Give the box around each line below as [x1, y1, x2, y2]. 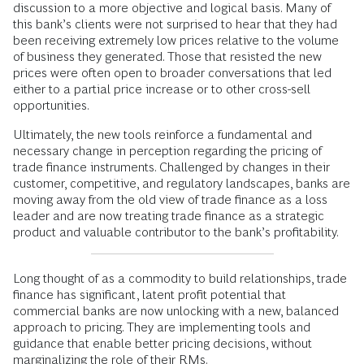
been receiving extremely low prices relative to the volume [13, 32, 339, 47]
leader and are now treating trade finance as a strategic [13, 208, 324, 223]
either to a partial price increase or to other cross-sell [13, 81, 310, 96]
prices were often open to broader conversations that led [13, 65, 331, 80]
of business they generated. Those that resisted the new [13, 49, 322, 63]
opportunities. [13, 97, 89, 112]
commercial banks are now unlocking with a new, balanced [13, 303, 339, 318]
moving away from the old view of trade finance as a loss [13, 192, 327, 206]
